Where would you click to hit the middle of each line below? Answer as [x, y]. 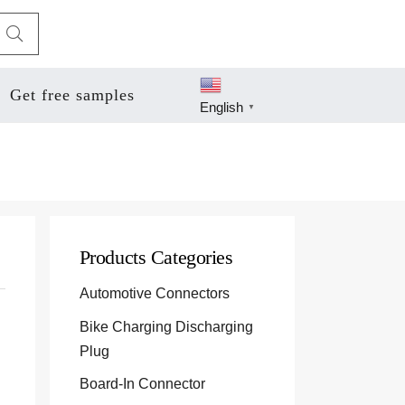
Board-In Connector [144, 384]
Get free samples [72, 95]
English [222, 108]
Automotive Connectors [156, 292]
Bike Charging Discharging [166, 326]
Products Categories [156, 258]
